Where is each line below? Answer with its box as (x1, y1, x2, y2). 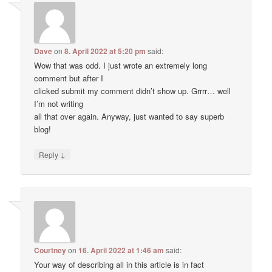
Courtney (34, 244, 67, 256)
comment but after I (34, 72, 104, 84)
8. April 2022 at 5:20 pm (64, 46, 146, 57)
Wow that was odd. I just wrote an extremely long (34, 59, 208, 72)
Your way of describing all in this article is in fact (34, 258, 205, 270)
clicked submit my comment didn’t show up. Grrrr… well (34, 85, 231, 97)
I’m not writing (34, 98, 84, 110)
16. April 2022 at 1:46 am (78, 244, 165, 256)
